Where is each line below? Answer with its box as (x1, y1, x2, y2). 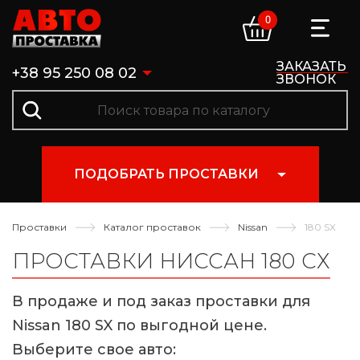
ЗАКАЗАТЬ (276, 59, 346, 74)
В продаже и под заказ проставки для (12, 292, 310, 311)
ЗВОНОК (276, 72, 336, 87)
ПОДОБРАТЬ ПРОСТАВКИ (74, 166, 259, 182)
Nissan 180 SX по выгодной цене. (12, 317, 267, 335)
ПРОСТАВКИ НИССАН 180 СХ (12, 248, 330, 274)
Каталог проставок (104, 221, 201, 233)
